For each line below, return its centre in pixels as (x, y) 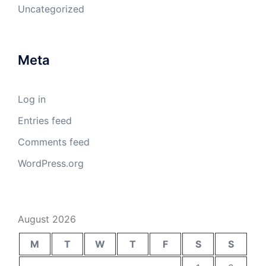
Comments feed (54, 142)
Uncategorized (51, 9)
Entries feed (45, 121)
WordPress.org (51, 163)
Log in (32, 99)
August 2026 (47, 219)
